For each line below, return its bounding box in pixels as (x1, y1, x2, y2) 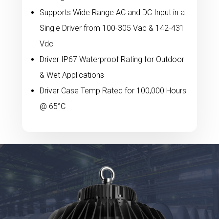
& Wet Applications (39, 70, 104, 80)
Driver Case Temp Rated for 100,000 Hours (39, 86, 186, 95)
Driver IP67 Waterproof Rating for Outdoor (39, 54, 184, 64)
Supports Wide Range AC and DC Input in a (39, 7, 185, 17)
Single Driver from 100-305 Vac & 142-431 (39, 23, 184, 33)
